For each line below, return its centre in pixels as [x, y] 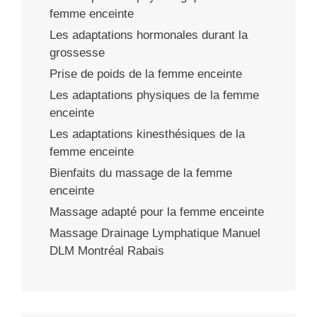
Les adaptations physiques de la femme [154, 95]
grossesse [77, 52]
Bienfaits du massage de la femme [141, 173]
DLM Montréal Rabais [107, 250]
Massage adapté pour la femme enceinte [157, 212]
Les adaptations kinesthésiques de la [147, 134]
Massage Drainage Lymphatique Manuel [155, 233]
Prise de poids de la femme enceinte [146, 74]
